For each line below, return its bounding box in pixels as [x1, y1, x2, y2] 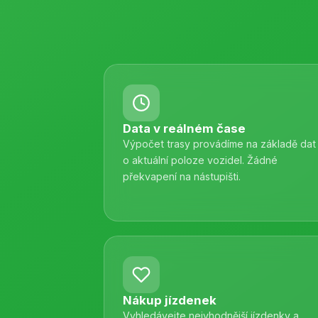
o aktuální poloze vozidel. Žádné [123, 154, 278, 166]
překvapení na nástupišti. [123, 170, 241, 182]
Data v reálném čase [123, 121, 246, 136]
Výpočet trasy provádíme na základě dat [123, 138, 316, 150]
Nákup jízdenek [123, 293, 216, 307]
